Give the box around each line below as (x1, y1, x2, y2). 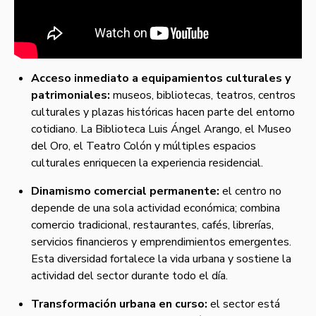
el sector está (207, 296, 280, 312)
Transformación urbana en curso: (31, 296, 207, 312)
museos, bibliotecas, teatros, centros (110, 87, 296, 104)
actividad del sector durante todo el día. (31, 268, 228, 284)
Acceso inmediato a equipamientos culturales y (31, 71, 291, 87)
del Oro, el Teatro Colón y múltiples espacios (31, 138, 256, 154)
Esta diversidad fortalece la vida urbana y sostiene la (31, 251, 291, 267)
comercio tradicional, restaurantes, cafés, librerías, (31, 217, 274, 233)
